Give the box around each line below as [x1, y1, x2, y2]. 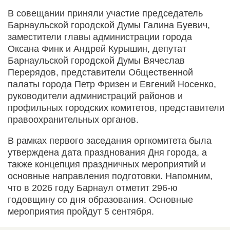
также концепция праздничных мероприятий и [8, 159, 206, 169]
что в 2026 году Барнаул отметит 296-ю [8, 182, 178, 193]
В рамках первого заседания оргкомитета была [8, 135, 212, 146]
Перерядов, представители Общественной [8, 67, 193, 78]
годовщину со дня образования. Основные [8, 194, 193, 205]
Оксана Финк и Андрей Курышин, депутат [8, 43, 186, 54]
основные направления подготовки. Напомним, [8, 170, 213, 181]
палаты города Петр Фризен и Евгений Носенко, [8, 79, 216, 89]
